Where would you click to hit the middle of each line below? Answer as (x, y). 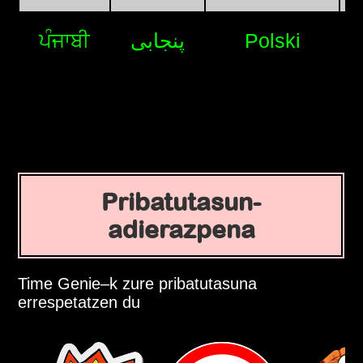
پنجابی (158, 41)
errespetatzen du (79, 303)
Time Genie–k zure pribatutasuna (138, 284)
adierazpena (181, 230)
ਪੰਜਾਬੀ (65, 41)
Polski (272, 41)
